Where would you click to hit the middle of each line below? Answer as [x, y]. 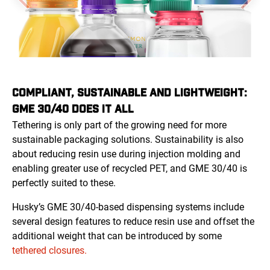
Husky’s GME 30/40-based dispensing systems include [128, 207]
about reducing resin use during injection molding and [126, 154]
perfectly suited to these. [64, 183]
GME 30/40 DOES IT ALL [73, 108]
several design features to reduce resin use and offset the [133, 222]
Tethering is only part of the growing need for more [119, 125]
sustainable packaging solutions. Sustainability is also [128, 140]
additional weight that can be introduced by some [117, 236]
